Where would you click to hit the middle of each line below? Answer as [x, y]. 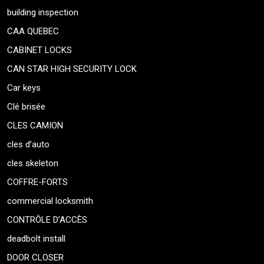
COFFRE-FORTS [37, 182]
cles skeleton [33, 164]
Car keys [24, 88]
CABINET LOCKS [39, 50]
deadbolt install [36, 239]
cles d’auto [28, 145]
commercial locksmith [50, 201]
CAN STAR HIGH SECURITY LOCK [72, 69]
